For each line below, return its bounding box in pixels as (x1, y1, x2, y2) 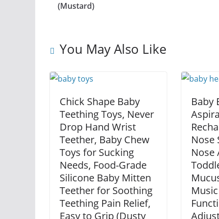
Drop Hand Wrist (60, 120, 136, 133)
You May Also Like (60, 40, 167, 58)
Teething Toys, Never (60, 108, 154, 121)
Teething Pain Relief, (60, 197, 151, 210)
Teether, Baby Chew (60, 133, 150, 146)
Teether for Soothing (60, 184, 153, 197)
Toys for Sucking (60, 146, 134, 159)
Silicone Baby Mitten (60, 171, 151, 184)
